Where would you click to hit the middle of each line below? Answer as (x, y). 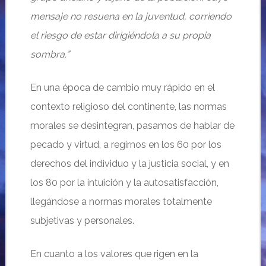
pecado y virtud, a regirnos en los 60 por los (126, 145)
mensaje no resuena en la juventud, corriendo (131, 16)
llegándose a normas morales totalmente (121, 202)
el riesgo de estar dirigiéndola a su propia (120, 35)
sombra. (48, 54)
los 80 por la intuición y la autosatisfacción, (124, 183)
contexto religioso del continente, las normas (128, 107)
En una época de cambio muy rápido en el (122, 88)
